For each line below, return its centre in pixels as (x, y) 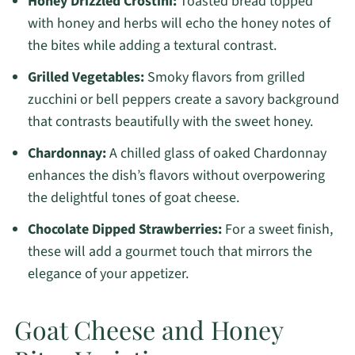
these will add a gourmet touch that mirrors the (170, 252)
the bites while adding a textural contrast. (152, 46)
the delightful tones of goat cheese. (133, 198)
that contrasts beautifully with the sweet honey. (170, 122)
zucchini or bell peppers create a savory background (183, 100)
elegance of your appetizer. (108, 274)
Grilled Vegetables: (86, 78)
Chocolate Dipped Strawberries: (124, 230)
